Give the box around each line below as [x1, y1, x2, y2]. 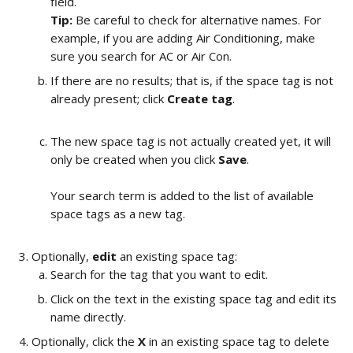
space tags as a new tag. [50, 206, 185, 221]
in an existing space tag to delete [146, 333, 333, 349]
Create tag [167, 91, 232, 106]
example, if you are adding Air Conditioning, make [50, 30, 318, 46]
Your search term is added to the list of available [50, 188, 317, 203]
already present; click [50, 91, 167, 106]
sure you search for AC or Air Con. [50, 48, 235, 64]
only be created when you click [50, 151, 218, 167]
